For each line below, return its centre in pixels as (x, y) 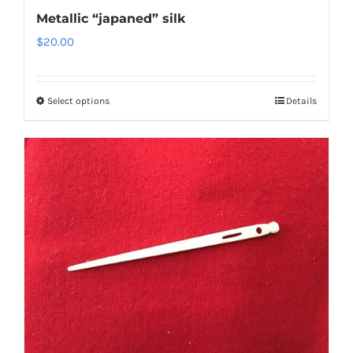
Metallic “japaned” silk (111, 18)
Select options (78, 100)
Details (301, 100)
